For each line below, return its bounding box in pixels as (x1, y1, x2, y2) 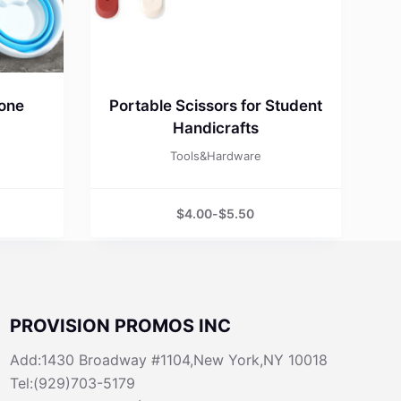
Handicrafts (172, 119, 259, 138)
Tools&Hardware (169, 149, 261, 164)
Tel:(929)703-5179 (9, 374, 135, 392)
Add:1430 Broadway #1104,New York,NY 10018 (9, 351, 328, 369)
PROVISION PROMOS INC (9, 315, 231, 337)
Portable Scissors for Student (108, 97, 322, 115)
